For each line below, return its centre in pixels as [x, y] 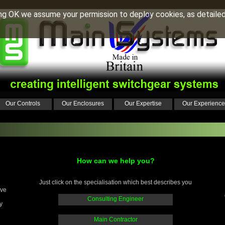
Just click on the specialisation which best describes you [116, 183]
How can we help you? [116, 161]
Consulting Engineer [116, 199]
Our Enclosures [83, 103]
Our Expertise [143, 103]
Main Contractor [116, 220]
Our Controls [23, 103]
